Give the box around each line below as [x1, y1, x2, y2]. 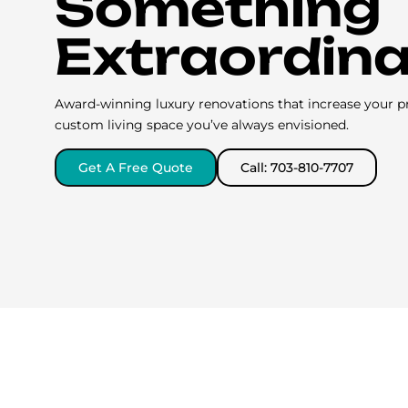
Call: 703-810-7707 [240, 159, 353, 176]
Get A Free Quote [78, 159, 193, 176]
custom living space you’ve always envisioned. [55, 117, 349, 133]
